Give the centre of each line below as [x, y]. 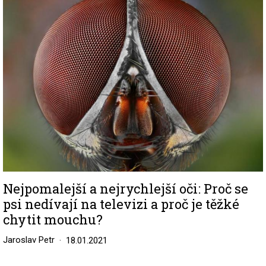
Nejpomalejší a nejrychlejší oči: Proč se [126, 189]
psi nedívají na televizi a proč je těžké [121, 204]
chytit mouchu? [53, 220]
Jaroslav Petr [29, 240]
